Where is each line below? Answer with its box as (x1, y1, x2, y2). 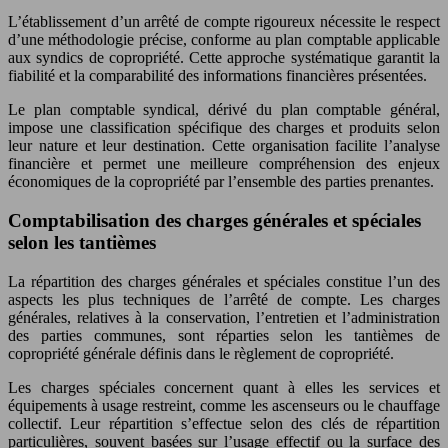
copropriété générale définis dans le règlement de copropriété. (8, 344, 394, 362)
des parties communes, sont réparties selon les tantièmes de (8, 326, 440, 344)
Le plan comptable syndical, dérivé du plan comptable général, (8, 101, 440, 119)
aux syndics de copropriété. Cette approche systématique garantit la (8, 49, 440, 67)
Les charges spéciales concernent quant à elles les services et (8, 378, 440, 396)
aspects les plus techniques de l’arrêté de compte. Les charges (8, 290, 440, 308)
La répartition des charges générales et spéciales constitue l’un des (8, 272, 440, 290)
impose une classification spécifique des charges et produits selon (8, 119, 440, 137)
